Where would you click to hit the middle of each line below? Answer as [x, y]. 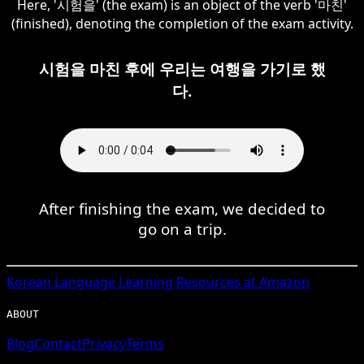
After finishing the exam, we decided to [182, 208]
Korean [29, 282]
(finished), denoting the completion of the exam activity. [182, 23]
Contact [58, 343]
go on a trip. [182, 228]
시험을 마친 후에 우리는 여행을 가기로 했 [182, 68]
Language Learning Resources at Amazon [180, 282]
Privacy [104, 343]
